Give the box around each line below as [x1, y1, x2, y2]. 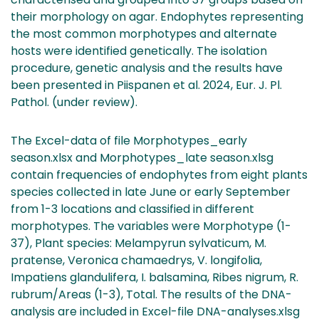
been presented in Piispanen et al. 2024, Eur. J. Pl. [11, 76, 282, 93]
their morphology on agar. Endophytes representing [11, 8, 303, 25]
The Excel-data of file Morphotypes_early [11, 132, 247, 149]
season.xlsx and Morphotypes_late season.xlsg [11, 149, 273, 166]
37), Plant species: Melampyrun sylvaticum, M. [11, 234, 266, 251]
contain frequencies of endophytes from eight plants [11, 166, 308, 183]
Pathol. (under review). [11, 93, 137, 110]
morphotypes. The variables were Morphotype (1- [11, 217, 291, 234]
